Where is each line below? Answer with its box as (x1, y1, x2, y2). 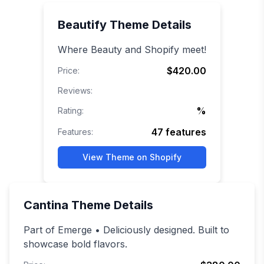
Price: (58, 65, 80, 76)
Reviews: (58, 85, 93, 96)
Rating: (58, 105, 84, 116)
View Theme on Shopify (82, 152, 181, 163)
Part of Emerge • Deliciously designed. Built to (24, 224, 229, 236)
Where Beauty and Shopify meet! (58, 44, 206, 56)
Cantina (24, 198, 68, 213)
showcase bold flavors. (24, 238, 127, 250)
